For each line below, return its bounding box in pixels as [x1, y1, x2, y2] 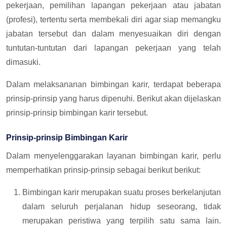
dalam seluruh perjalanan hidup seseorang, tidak [22, 202, 221, 211]
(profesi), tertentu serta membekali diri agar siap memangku [6, 15, 221, 24]
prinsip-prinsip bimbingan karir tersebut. [6, 108, 148, 117]
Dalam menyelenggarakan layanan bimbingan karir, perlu [6, 151, 221, 160]
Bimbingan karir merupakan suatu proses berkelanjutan [22, 187, 221, 197]
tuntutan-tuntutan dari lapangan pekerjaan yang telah [6, 43, 221, 52]
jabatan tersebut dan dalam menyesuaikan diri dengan [6, 29, 221, 38]
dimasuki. [6, 57, 41, 66]
